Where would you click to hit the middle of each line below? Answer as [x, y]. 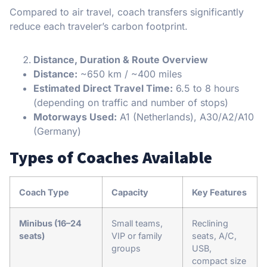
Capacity [130, 192]
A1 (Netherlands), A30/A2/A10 [185, 117]
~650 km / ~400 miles [130, 74]
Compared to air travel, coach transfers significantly [127, 12]
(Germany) [57, 131]
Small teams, [137, 223]
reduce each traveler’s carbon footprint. [99, 26]
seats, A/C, [214, 235]
